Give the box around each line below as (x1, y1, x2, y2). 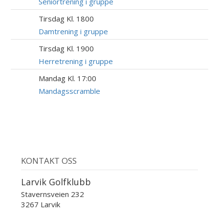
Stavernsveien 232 (21, 189, 84, 199)
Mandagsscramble (39, 86, 101, 96)
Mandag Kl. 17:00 (39, 73, 97, 84)
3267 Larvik (21, 199, 60, 210)
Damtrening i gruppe (39, 26, 109, 37)
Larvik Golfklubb (21, 175, 91, 188)
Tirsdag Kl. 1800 (39, 14, 94, 24)
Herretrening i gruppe (39, 56, 113, 66)
